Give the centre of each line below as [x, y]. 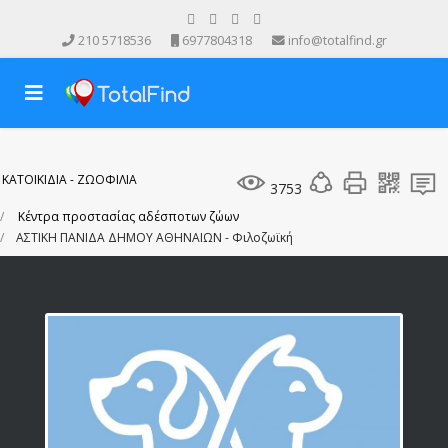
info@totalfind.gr [337, 40]
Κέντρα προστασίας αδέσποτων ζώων [128, 216]
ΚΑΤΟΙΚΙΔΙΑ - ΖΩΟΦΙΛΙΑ [69, 179]
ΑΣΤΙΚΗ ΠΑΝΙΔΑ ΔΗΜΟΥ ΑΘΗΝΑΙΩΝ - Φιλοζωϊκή [154, 237]
